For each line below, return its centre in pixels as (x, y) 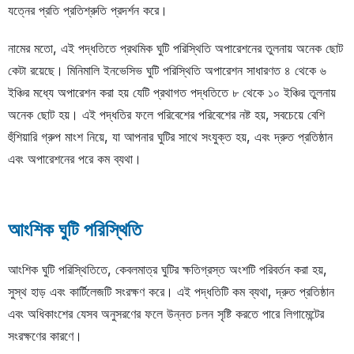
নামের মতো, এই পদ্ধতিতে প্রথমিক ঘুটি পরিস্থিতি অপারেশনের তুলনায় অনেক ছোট (175, 49)
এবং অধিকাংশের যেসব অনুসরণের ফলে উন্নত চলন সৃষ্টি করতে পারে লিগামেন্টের (166, 314)
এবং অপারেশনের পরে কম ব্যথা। (75, 159)
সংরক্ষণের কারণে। (45, 336)
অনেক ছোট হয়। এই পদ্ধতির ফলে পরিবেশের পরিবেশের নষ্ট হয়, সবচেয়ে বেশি (166, 115)
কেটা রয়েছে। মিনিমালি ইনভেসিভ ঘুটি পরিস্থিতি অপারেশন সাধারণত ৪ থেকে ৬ (167, 71)
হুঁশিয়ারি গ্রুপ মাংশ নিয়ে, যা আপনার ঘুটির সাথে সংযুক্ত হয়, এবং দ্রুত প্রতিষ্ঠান (170, 137)
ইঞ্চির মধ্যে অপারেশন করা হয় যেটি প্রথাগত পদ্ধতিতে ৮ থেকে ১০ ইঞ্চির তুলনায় (172, 93)
